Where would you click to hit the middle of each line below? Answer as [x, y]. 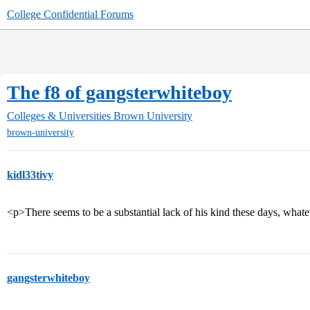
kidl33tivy [30, 175]
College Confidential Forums [70, 14]
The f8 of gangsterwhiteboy [119, 92]
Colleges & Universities [59, 116]
